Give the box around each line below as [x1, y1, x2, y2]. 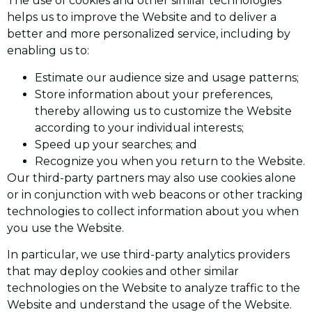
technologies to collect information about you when [7, 204, 299, 218]
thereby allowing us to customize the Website [35, 104, 292, 118]
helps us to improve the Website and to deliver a [7, 10, 276, 24]
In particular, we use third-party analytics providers [7, 248, 290, 262]
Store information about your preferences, [35, 87, 272, 101]
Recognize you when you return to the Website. [35, 154, 305, 168]
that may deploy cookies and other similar [7, 265, 239, 279]
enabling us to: [7, 44, 89, 58]
